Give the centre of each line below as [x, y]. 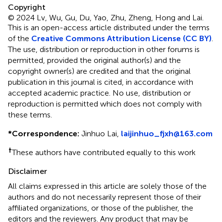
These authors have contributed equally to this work [104, 152]
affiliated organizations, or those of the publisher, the [101, 208]
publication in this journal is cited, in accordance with [101, 82]
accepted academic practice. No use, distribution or [99, 93]
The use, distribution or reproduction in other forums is [104, 49]
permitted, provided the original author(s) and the [94, 60]
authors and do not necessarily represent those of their [105, 197]
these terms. [30, 114]
